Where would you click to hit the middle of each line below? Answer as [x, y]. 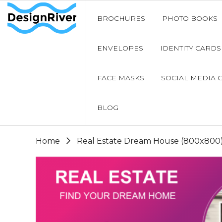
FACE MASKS [120, 78]
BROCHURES [121, 18]
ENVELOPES [120, 48]
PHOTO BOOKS [190, 18]
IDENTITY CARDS [190, 48]
